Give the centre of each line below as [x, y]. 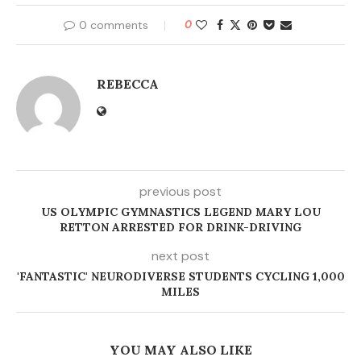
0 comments [113, 25]
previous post [180, 192]
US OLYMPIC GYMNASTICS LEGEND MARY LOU [180, 212]
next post [180, 256]
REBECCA [128, 84]
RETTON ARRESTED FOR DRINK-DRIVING [180, 228]
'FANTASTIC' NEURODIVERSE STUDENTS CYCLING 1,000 [180, 277]
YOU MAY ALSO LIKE [180, 350]
